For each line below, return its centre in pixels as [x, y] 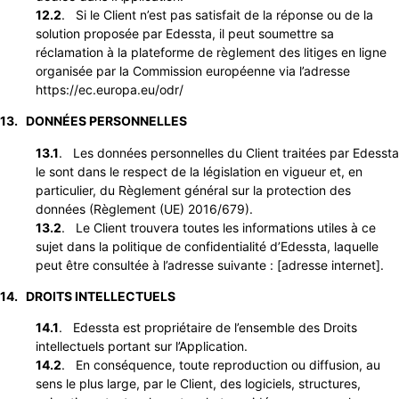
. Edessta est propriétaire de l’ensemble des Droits [208, 328]
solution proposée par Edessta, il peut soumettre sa [185, 33]
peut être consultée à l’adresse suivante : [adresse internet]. [210, 265]
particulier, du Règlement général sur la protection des [193, 190]
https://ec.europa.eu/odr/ [110, 89]
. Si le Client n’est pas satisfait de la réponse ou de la [217, 14]
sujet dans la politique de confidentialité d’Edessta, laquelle [207, 246]
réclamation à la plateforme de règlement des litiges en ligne [211, 52]
